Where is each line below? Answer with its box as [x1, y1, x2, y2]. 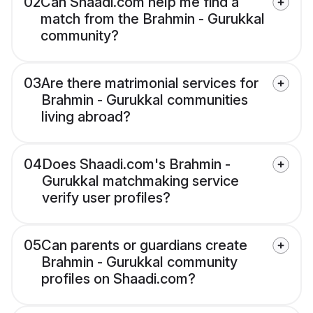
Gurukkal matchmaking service [42, 173, 239, 190]
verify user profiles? [42, 189, 170, 207]
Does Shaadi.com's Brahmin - [42, 156, 231, 173]
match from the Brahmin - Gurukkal [41, 10, 265, 28]
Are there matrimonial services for [41, 75, 259, 92]
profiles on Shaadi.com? [41, 270, 196, 288]
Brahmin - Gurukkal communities [41, 92, 248, 109]
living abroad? [41, 108, 131, 126]
